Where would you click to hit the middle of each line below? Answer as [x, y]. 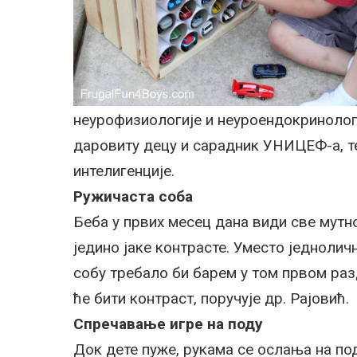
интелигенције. [124, 171]
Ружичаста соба [133, 196]
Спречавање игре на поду [168, 324]
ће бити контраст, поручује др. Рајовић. [211, 298]
